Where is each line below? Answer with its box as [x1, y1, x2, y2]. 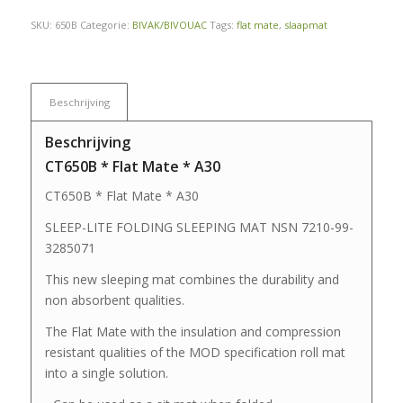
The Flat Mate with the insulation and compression [44, 322, 341, 340]
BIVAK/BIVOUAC [131, 18, 207, 32]
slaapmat [283, 18, 327, 32]
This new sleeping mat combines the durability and [44, 270, 339, 288]
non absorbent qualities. [44, 291, 184, 309]
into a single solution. [44, 363, 168, 381]
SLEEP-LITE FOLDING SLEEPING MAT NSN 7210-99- [44, 218, 354, 236]
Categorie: [79, 18, 132, 32]
